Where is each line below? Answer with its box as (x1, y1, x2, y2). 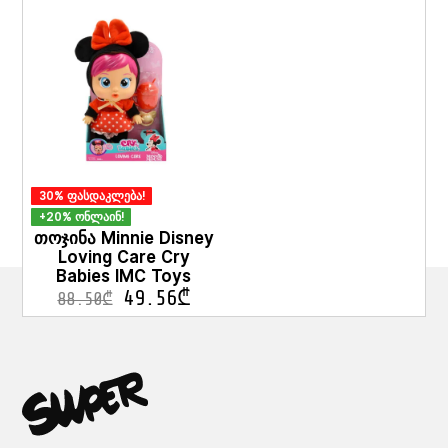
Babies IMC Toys (56, 264, 192, 290)
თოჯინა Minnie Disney (33, 226, 214, 252)
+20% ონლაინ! (38, 207, 124, 226)
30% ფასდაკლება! (38, 186, 145, 205)
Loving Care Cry (57, 245, 190, 271)
